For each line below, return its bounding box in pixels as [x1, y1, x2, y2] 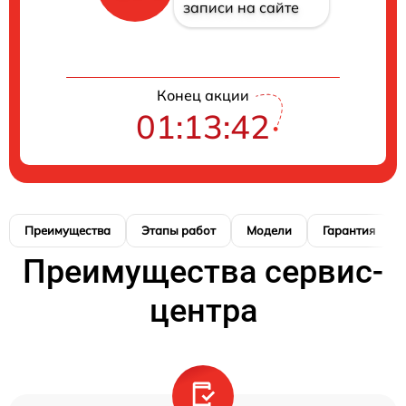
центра [149, 292, 257, 330]
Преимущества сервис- [23, 253, 383, 291]
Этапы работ [141, 223, 216, 237]
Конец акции [157, 86, 249, 104]
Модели [246, 223, 292, 237]
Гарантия [323, 223, 375, 237]
